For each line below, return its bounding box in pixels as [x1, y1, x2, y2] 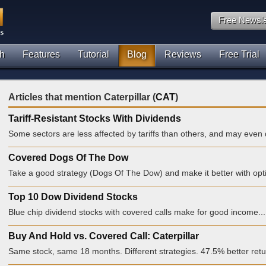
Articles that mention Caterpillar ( [8, 92, 156, 102]
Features [23, 49, 60, 59]
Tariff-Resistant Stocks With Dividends [8, 113, 181, 123]
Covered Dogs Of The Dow [8, 153, 128, 163]
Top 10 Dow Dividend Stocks [8, 192, 138, 202]
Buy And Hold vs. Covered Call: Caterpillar [8, 231, 199, 241]
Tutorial [78, 49, 109, 59]
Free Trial [219, 49, 259, 59]
